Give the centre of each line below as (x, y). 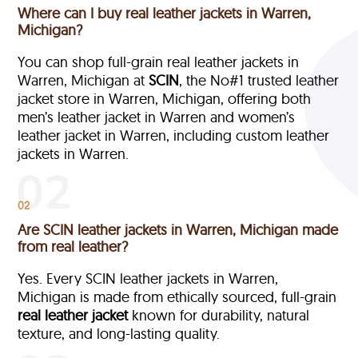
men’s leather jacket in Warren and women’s (157, 117)
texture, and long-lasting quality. (119, 333)
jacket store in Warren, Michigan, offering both (165, 98)
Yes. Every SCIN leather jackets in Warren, (148, 278)
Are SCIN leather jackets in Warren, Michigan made (178, 229)
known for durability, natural (219, 315)
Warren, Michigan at (84, 80)
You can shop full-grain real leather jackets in (159, 62)
